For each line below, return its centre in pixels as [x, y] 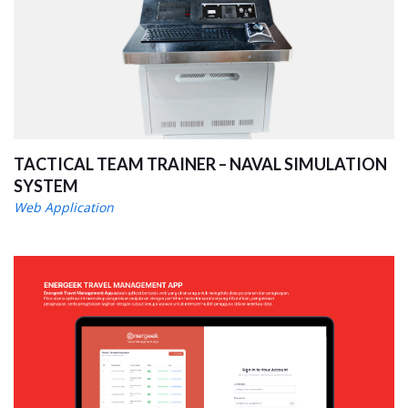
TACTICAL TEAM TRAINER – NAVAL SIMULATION [200, 164]
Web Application [64, 207]
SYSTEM [46, 186]
